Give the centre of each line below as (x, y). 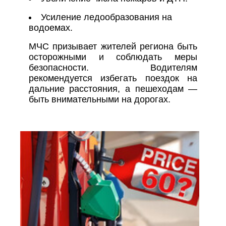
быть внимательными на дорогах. (99, 100)
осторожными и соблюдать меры (113, 57)
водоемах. (50, 28)
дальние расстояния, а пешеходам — (113, 89)
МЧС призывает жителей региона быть (113, 47)
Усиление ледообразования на (106, 17)
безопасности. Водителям (113, 68)
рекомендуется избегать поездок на (113, 78)
